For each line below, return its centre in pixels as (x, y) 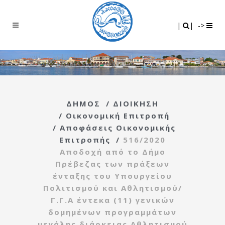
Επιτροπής (85, 139)
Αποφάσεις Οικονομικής (118, 127)
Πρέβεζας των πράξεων (113, 163)
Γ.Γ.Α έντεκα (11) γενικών (113, 200)
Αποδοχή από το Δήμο (113, 151)
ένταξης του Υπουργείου (113, 176)
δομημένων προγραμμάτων (113, 212)
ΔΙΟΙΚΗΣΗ (136, 103)
